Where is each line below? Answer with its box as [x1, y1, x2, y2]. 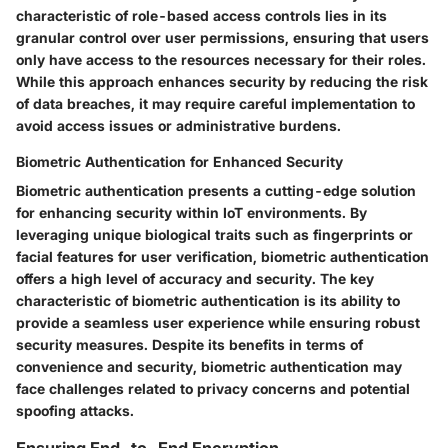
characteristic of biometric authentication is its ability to [16, 291, 400, 309]
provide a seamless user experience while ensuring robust [16, 313, 420, 331]
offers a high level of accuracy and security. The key [16, 269, 374, 287]
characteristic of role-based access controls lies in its [16, 6, 387, 24]
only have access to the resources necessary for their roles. [16, 50, 426, 68]
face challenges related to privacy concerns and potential [16, 379, 410, 397]
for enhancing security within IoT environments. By [16, 203, 367, 221]
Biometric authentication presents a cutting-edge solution [16, 181, 416, 199]
